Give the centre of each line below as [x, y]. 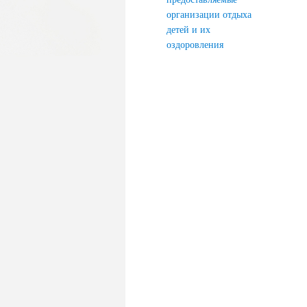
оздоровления [195, 45]
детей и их [188, 30]
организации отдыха [209, 15]
